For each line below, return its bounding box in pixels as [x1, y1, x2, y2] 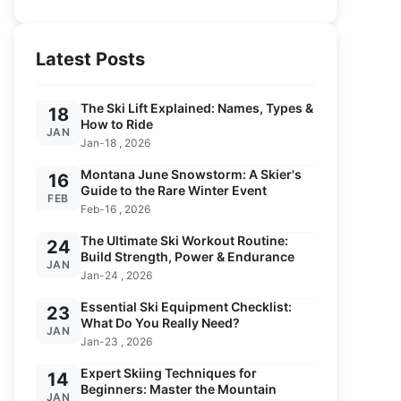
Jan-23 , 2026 [81, 335, 152, 348]
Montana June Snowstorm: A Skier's [81, 166, 302, 182]
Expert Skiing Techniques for [81, 365, 257, 380]
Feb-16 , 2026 [81, 202, 150, 216]
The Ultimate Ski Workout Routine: [81, 233, 288, 248]
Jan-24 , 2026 [81, 269, 152, 282]
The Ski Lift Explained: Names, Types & [81, 100, 313, 115]
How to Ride [81, 116, 153, 132]
